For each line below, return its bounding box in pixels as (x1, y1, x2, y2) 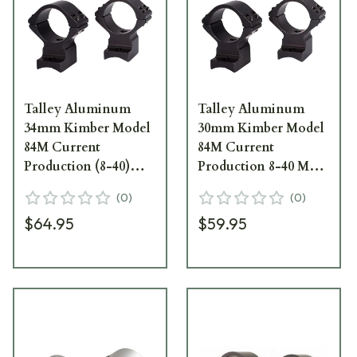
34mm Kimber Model (24, 119, 151, 137)
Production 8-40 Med (198, 157, 324, 175)
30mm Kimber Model (198, 119, 325, 137)
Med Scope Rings (24, 176, 127, 194)
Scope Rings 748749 (198, 176, 315, 194)
